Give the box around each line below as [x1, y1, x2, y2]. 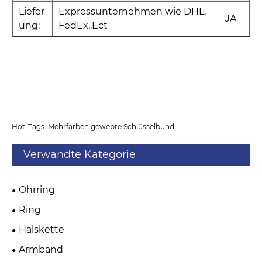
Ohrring [19, 184, 55, 196]
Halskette [19, 224, 64, 236]
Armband [19, 244, 63, 256]
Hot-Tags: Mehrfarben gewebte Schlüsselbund [12, 122, 174, 132]
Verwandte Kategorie [23, 148, 136, 161]
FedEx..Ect [58, 20, 108, 31]
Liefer [19, 6, 44, 17]
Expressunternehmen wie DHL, [58, 6, 206, 17]
